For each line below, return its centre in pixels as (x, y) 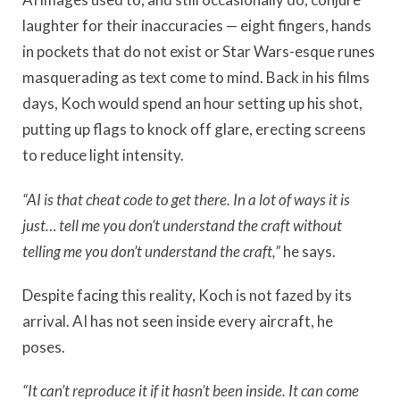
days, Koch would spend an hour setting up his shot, (192, 104)
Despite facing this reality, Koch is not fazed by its (187, 295)
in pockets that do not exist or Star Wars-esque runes (199, 52)
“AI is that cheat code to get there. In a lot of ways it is (186, 199)
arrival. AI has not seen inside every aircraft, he (178, 321)
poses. (44, 346)
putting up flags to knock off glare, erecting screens (194, 129)
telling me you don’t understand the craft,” (151, 251)
